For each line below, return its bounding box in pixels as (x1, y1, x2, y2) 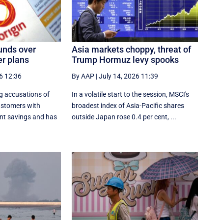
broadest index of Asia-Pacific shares (72, 102, 185, 110)
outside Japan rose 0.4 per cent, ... (72, 113, 177, 121)
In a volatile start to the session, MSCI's (72, 90, 190, 99)
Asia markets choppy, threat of (72, 44, 192, 55)
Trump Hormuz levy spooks (72, 55, 179, 65)
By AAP (72, 72, 95, 81)
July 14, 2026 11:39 (99, 72, 159, 81)
